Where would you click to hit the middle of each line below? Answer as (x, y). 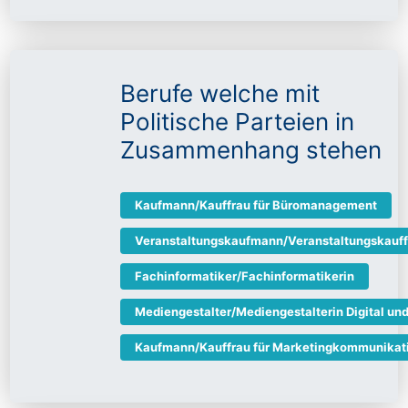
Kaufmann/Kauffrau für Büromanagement (256, 205)
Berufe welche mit (220, 94)
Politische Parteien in (237, 122)
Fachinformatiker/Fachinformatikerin (245, 276)
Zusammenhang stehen (251, 150)
